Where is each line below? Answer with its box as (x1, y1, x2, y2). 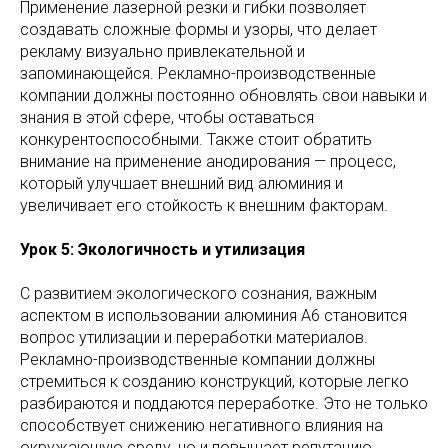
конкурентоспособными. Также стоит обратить (20, 130, 372, 150)
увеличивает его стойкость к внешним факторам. (20, 196, 388, 216)
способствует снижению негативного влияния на (20, 416, 383, 436)
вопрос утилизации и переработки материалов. (20, 328, 368, 348)
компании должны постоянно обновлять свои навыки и (20, 86, 427, 106)
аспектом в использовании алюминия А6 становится (20, 306, 407, 326)
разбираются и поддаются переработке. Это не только (20, 394, 428, 414)
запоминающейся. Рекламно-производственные (20, 64, 376, 84)
